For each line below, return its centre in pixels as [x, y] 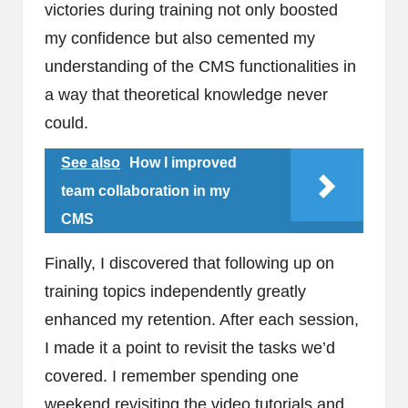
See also [91, 163]
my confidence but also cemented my [180, 39]
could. [66, 123]
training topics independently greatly [175, 292]
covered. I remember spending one [172, 377]
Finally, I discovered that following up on [189, 264]
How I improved [183, 163]
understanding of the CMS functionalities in [200, 67]
